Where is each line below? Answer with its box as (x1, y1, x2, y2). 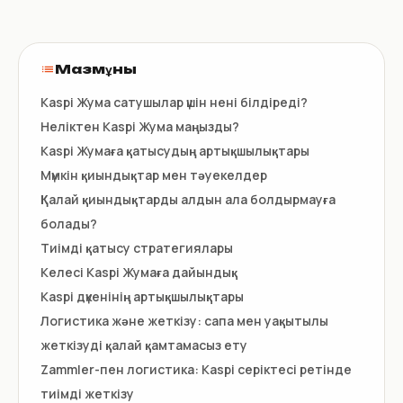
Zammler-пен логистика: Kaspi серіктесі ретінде (40, 361, 352, 378)
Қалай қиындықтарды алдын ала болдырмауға (40, 191, 336, 208)
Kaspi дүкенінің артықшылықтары (40, 288, 244, 305)
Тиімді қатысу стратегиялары (40, 239, 233, 256)
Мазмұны (55, 61, 137, 76)
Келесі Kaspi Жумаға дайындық (40, 264, 237, 281)
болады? (40, 215, 97, 232)
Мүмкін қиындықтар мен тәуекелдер (40, 166, 267, 184)
